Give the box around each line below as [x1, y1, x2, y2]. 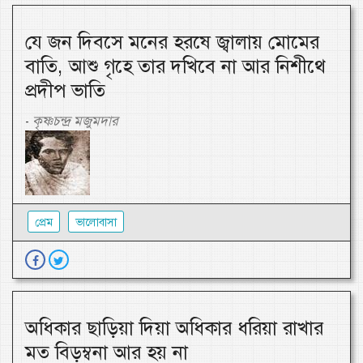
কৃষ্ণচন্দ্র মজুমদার [32, 112, 118, 130]
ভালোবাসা [75, 215, 117, 230]
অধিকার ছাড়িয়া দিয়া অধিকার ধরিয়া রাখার [25, 316, 323, 341]
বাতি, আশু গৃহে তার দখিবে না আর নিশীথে [25, 54, 326, 79]
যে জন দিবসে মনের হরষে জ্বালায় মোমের [25, 30, 319, 55]
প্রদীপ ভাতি [25, 79, 105, 104]
